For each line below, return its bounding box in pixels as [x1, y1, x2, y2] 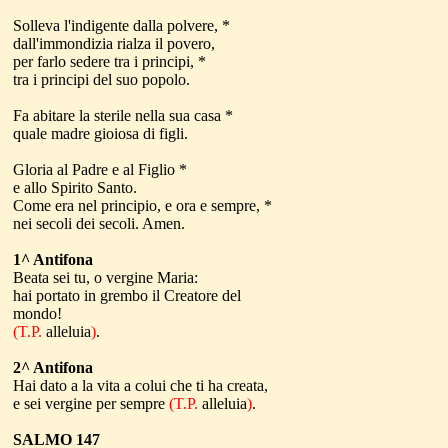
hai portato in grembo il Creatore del [13, 287, 241, 304]
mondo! [13, 305, 62, 322]
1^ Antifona [13, 251, 93, 268]
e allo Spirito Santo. [13, 179, 141, 196]
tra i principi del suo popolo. [13, 71, 194, 88]
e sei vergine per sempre [13, 395, 169, 412]
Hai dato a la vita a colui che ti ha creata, [13, 377, 268, 394]
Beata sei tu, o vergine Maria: [13, 269, 198, 286]
